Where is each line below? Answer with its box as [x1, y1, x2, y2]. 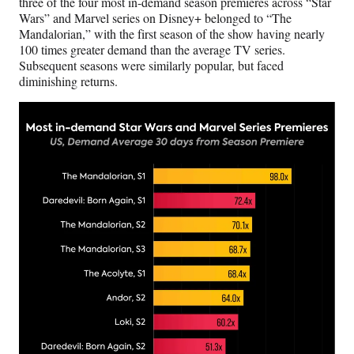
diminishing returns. [19, 73, 118, 90]
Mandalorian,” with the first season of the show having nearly [19, 25, 325, 43]
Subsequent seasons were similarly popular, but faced [19, 57, 284, 74]
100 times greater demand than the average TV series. [19, 41, 285, 58]
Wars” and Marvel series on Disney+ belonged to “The [19, 9, 292, 27]
